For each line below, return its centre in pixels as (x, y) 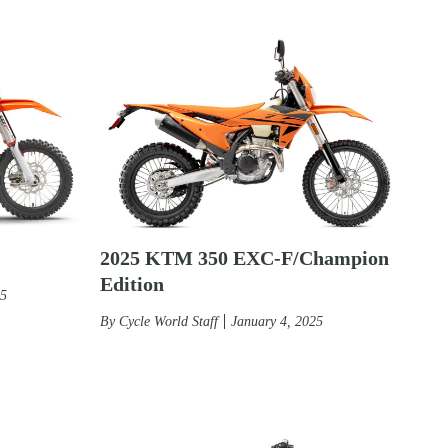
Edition (132, 283)
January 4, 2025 (277, 321)
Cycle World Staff (168, 321)
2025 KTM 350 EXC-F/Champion (244, 257)
